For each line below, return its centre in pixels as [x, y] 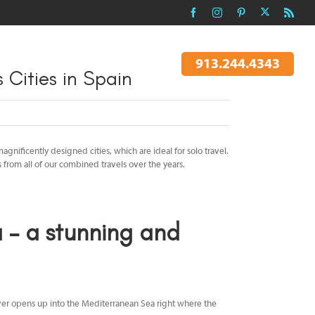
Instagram [246, 13]
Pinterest [267, 13]
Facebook [222, 13]
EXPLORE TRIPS [133, 64]
